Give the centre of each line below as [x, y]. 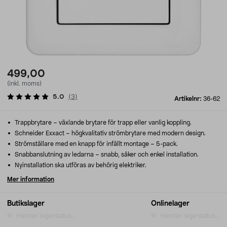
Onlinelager [170, 204]
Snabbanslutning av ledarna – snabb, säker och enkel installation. [106, 155]
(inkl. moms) [24, 84]
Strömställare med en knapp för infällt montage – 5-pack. [96, 144]
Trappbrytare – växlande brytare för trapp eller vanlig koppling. [102, 123]
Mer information [31, 179]
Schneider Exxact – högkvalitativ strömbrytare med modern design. [109, 133]
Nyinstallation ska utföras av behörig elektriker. [80, 165]
